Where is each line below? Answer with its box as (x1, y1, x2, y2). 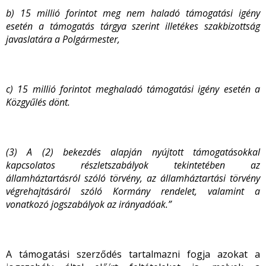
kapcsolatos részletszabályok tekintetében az (6, 159, 260, 172)
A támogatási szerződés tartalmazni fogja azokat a (6, 248, 260, 261)
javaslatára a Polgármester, (6, 33, 120, 46)
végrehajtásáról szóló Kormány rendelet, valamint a (6, 185, 260, 198)
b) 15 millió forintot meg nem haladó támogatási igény (6, 7, 260, 20)
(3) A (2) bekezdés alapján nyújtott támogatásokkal (6, 145, 260, 159)
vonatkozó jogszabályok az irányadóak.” (6, 198, 172, 211)
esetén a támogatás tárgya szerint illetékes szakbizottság (6, 20, 260, 33)
